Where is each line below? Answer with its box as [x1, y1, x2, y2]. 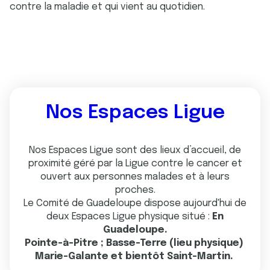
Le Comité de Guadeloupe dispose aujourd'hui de [24, 198, 246, 209]
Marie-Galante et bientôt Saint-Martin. [34, 251, 236, 262]
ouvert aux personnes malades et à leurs [40, 172, 230, 182]
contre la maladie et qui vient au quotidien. [10, 2, 207, 12]
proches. [115, 185, 155, 195]
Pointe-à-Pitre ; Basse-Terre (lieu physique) [24, 238, 246, 248]
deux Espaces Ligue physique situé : [46, 212, 212, 222]
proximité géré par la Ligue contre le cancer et [28, 159, 242, 169]
